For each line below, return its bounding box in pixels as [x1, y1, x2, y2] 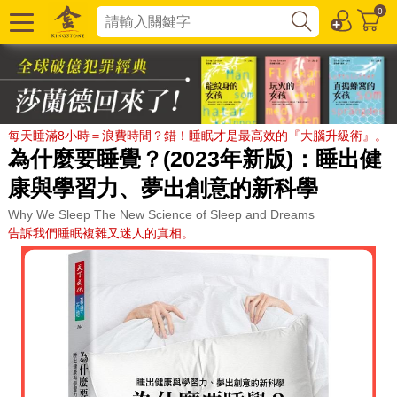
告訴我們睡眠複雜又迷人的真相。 [7, 225, 194, 240]
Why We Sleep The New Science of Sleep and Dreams [7, 206, 315, 222]
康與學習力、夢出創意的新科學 [7, 175, 318, 200]
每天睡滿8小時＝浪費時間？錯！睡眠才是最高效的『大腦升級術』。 [7, 128, 387, 143]
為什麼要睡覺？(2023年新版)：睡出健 [7, 145, 382, 171]
